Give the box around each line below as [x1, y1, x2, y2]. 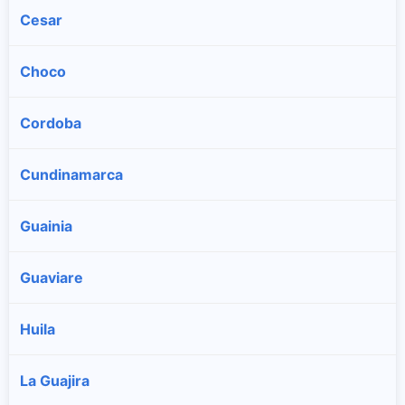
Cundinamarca [20, 165, 123, 184]
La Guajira [20, 372, 89, 390]
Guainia [20, 217, 72, 235]
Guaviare [20, 268, 83, 287]
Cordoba [20, 114, 81, 132]
